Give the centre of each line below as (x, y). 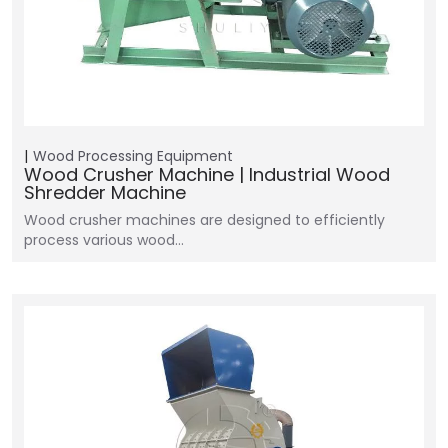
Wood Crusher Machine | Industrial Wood (207, 174)
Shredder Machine (105, 192)
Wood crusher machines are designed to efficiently (204, 220)
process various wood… (104, 240)
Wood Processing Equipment (133, 156)
